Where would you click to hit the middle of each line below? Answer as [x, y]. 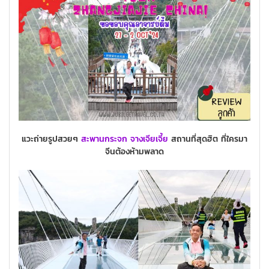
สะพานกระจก [104, 139]
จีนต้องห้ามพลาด [134, 152]
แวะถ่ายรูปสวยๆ [51, 139]
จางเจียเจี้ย [149, 139]
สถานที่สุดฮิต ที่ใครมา [208, 139]
